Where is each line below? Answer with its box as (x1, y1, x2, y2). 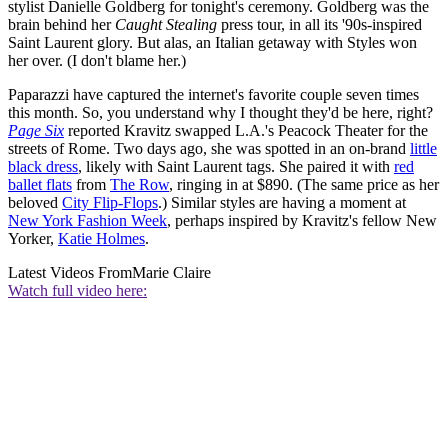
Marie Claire (132, 264, 211, 282)
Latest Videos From (8, 264, 132, 282)
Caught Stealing (115, 16, 221, 34)
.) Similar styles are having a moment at (158, 194, 406, 212)
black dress (8, 158, 78, 176)
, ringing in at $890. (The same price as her (169, 176, 439, 194)
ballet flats (8, 176, 72, 194)
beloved (8, 194, 62, 212)
